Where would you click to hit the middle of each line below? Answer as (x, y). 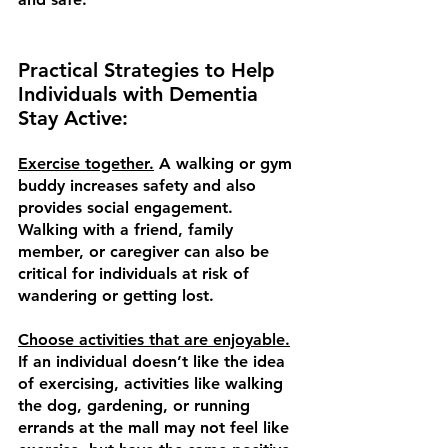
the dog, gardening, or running (136, 406)
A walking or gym (225, 164)
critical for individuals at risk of (136, 274)
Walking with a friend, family (128, 230)
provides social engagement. (128, 208)
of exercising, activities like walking (153, 384)
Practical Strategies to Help (149, 70)
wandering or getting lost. (118, 296)
